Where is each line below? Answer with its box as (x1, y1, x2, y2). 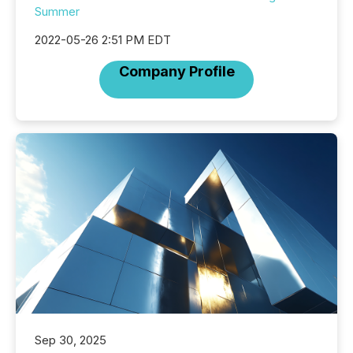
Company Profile (118, 63, 235, 80)
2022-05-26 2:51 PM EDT (35, 32, 171, 48)
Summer (35, 4, 80, 20)
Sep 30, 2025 (35, 332, 106, 347)
